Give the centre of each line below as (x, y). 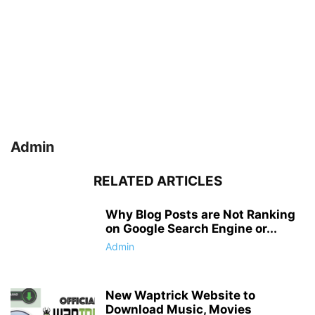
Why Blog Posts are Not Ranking (200, 214)
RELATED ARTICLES (157, 181)
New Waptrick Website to (180, 295)
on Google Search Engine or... (191, 229)
